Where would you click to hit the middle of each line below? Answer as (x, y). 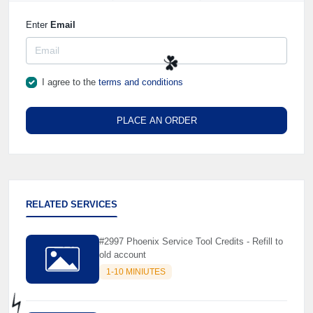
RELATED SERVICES (72, 204)
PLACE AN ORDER (156, 120)
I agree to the (70, 82)
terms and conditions (140, 82)
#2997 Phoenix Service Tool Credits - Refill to (191, 241)
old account (123, 254)
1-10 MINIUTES (136, 272)
